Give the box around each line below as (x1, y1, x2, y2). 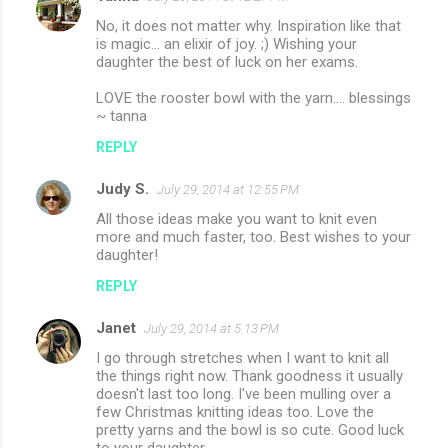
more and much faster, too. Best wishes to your (96, 228, 411, 247)
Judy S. (96, 180, 149, 199)
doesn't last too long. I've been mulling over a (96, 385, 391, 404)
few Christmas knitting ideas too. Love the (96, 403, 374, 422)
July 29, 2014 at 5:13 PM (144, 321, 279, 337)
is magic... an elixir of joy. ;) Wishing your (96, 35, 357, 54)
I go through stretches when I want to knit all (96, 349, 389, 368)
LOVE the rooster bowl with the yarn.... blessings (96, 89, 411, 108)
